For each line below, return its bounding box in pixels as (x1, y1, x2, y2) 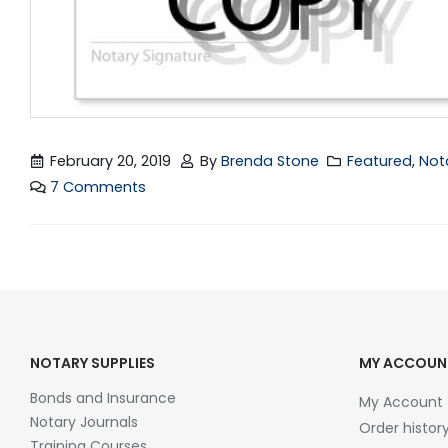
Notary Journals (30, 412, 138, 433)
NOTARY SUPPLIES (30, 353, 155, 374)
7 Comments (50, 177, 147, 198)
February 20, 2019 (50, 151, 172, 172)
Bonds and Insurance (30, 388, 176, 409)
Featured (347, 151, 413, 172)
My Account (358, 392, 443, 413)
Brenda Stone (220, 151, 319, 172)
